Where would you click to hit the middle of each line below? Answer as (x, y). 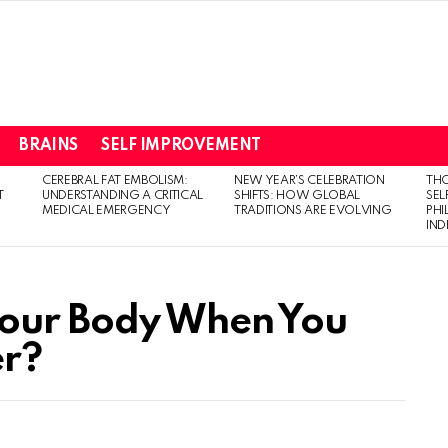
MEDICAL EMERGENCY (106, 211)
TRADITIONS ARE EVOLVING (313, 211)
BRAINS (48, 146)
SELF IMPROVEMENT (180, 146)
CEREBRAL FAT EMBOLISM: (115, 181)
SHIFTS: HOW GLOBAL (297, 196)
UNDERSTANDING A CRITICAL (123, 196)
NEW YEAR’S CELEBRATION (309, 181)
